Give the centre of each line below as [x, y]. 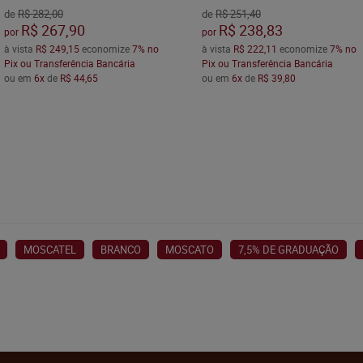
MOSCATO [190, 250]
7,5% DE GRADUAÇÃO [288, 250]
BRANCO [121, 250]
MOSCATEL [50, 250]
